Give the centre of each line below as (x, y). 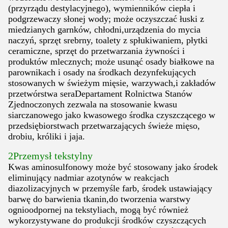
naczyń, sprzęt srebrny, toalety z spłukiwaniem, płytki (108, 40)
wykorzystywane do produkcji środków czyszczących (107, 221)
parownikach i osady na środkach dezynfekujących (102, 73)
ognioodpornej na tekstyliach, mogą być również (98, 210)
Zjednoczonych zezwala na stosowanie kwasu (93, 105)
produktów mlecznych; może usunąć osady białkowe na (111, 62)
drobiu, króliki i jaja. (47, 137)
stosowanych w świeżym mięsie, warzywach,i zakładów (112, 83)
